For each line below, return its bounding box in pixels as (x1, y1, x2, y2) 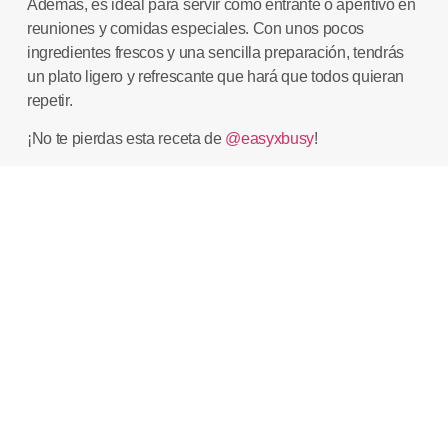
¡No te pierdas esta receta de (26, 130, 226, 148)
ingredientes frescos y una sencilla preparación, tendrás (26, 44, 404, 62)
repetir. (26, 92, 73, 110)
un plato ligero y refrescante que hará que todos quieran (26, 68, 404, 86)
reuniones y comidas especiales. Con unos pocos (26, 20, 365, 38)
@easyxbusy (225, 130, 315, 148)
